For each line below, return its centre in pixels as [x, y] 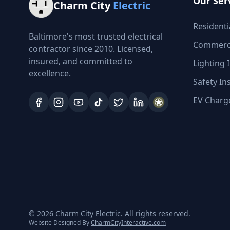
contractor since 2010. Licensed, [91, 49]
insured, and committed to [81, 61]
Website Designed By [60, 223]
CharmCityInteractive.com [128, 223]
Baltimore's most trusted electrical [96, 36]
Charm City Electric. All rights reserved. [122, 213]
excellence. [50, 73]
